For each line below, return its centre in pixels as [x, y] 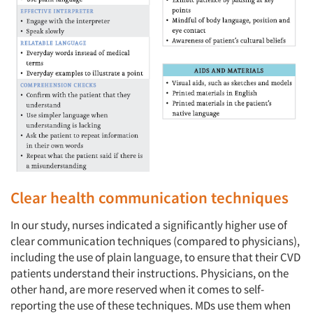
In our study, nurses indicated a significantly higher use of [149, 225]
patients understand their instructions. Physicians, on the [150, 274]
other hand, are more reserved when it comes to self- [137, 290]
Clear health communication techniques [150, 198]
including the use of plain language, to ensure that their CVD [155, 257]
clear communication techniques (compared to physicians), [155, 241]
